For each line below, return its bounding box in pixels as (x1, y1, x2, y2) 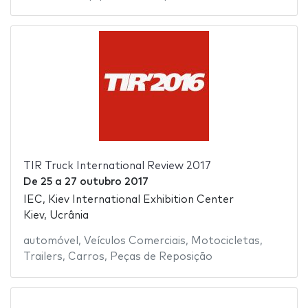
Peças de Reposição (109, 252, 212, 263)
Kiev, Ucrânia (23, 210, 89, 221)
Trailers (23, 252, 63, 263)
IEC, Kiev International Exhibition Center (23, 195, 234, 206)
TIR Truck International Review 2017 (23, 160, 211, 171)
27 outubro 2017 (64, 176, 148, 187)
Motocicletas (190, 236, 260, 247)
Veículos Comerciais (83, 236, 186, 247)
